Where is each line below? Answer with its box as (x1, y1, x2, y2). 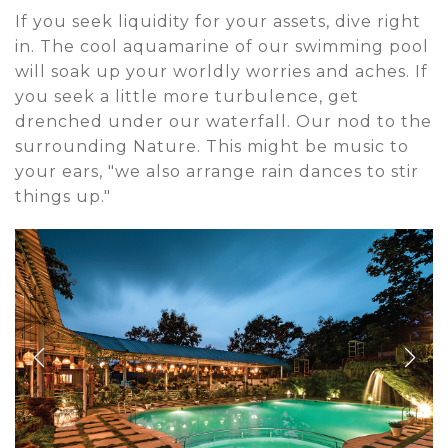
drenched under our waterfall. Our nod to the (15, 111, 432, 131)
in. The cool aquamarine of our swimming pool (15, 36, 429, 56)
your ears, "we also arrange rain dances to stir (15, 161, 419, 181)
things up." (15, 186, 111, 206)
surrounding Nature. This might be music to (15, 136, 409, 156)
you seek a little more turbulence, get (15, 86, 359, 106)
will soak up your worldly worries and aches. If (15, 61, 428, 81)
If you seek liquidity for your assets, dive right (15, 11, 421, 31)
